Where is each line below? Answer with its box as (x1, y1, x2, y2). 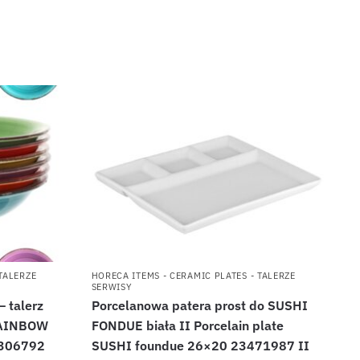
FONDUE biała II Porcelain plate (91, 317, 284, 333)
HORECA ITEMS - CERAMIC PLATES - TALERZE (91, 269, 296, 281)
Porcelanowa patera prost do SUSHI (91, 297, 308, 313)
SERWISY (91, 280, 133, 292)
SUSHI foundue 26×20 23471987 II (91, 337, 309, 354)
